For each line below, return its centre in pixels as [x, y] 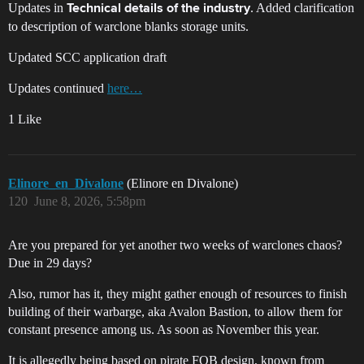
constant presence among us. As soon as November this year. [164, 330]
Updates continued [58, 89]
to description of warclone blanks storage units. [128, 27]
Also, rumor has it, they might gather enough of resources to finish [178, 294]
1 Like [25, 119]
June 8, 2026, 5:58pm [90, 201]
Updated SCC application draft [87, 58]
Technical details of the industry [158, 9]
